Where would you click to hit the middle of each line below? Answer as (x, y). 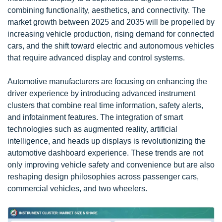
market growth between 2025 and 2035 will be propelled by (111, 22)
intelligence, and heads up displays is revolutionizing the (107, 141)
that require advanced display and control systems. (96, 58)
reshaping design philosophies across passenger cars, (103, 177)
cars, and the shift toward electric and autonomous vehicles (111, 46)
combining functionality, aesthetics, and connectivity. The (107, 10)
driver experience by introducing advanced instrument (101, 93)
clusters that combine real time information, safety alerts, (105, 105)
